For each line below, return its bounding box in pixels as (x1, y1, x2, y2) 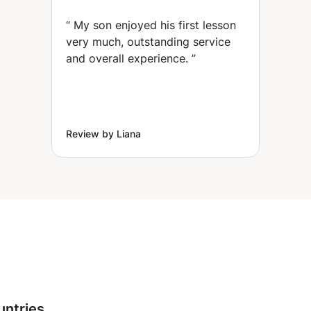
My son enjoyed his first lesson (74, 18, 236, 32)
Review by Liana (66, 128, 141, 140)
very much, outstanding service (66, 35, 230, 49)
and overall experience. (66, 51, 188, 65)
